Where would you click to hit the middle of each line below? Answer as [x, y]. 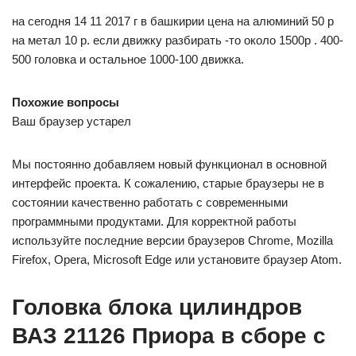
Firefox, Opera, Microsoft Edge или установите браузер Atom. [177, 259]
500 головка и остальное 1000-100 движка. [128, 59]
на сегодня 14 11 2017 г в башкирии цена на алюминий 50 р [173, 21]
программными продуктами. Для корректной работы [154, 221]
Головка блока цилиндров [157, 307]
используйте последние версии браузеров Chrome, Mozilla [172, 240]
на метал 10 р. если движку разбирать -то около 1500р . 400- [178, 40]
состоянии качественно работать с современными [150, 202]
